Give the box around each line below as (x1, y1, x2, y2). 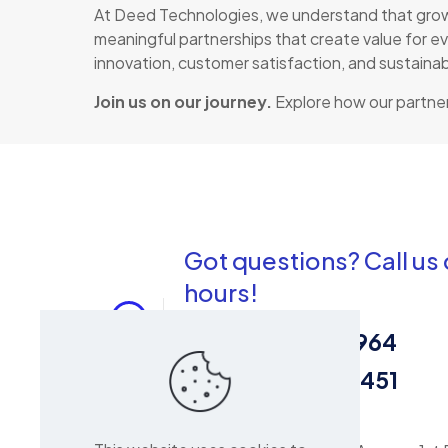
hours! (184, 277, 258, 307)
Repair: (184, 366, 262, 394)
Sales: (184, 328, 252, 356)
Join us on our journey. (93, 91, 272, 112)
